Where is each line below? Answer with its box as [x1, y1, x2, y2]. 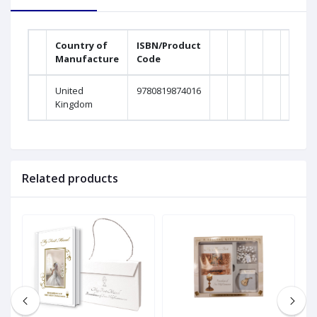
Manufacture [55, 52, 119, 66]
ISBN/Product [137, 39, 201, 52]
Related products [22, 171, 118, 187]
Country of [55, 39, 108, 52]
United [55, 84, 83, 98]
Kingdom [55, 98, 93, 111]
